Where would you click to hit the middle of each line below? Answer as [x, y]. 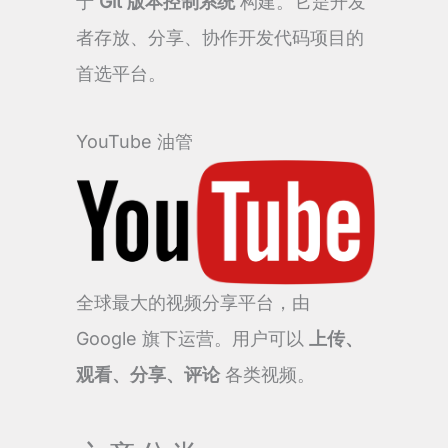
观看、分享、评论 [148, 375]
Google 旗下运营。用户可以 [192, 339]
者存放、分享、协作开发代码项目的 [220, 38]
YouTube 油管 [134, 141]
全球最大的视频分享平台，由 [193, 303]
